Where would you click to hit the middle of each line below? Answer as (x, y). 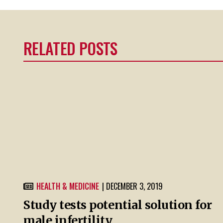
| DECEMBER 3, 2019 (132, 186)
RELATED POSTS (70, 48)
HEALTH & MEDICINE (68, 186)
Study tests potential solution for (118, 205)
